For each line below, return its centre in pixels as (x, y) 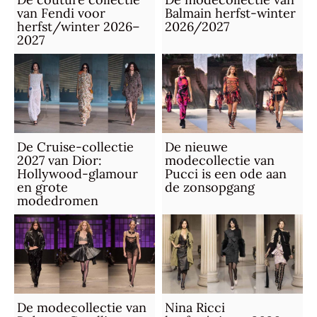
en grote (42, 188)
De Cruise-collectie (75, 147)
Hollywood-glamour (77, 174)
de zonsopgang (209, 188)
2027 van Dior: (59, 161)
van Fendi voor (61, 13)
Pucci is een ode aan (225, 174)
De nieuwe (196, 147)
